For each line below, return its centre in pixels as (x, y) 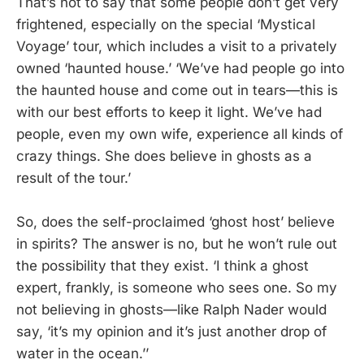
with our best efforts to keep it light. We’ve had (169, 112)
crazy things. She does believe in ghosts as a (164, 156)
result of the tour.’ (74, 178)
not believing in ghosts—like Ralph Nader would (171, 310)
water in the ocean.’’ (82, 354)
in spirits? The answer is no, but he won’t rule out (177, 244)
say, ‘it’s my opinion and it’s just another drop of (171, 332)
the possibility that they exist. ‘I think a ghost (162, 266)
